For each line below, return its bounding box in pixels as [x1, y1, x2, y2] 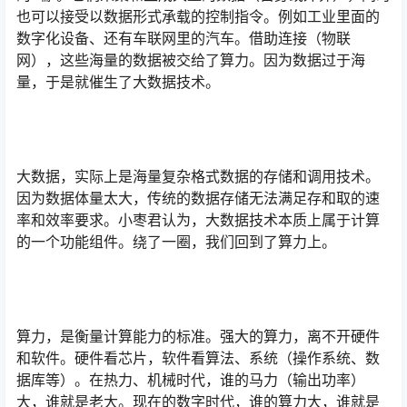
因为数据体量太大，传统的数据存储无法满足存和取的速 [16, 189, 380, 208]
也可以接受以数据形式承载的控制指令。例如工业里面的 [16, 7, 380, 26]
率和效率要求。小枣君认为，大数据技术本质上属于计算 [16, 211, 380, 230]
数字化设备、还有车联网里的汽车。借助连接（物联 [16, 29, 351, 48]
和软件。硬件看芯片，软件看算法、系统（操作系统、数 [16, 349, 380, 368]
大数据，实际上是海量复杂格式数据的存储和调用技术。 [16, 167, 380, 186]
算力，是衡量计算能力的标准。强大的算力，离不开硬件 [16, 327, 380, 346]
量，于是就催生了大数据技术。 [16, 73, 220, 92]
